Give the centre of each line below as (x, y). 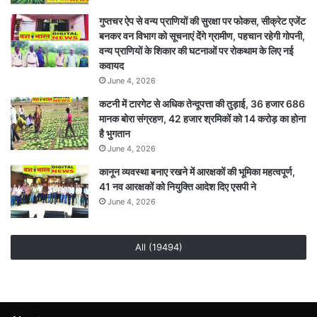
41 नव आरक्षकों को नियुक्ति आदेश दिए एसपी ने (178, 186)
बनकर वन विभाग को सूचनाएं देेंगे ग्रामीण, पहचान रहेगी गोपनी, (202, 35)
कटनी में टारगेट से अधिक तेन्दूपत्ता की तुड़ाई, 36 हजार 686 (202, 103)
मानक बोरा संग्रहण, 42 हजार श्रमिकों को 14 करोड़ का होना (202, 118)
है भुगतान (115, 133)
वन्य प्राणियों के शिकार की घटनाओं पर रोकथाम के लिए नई (196, 50)
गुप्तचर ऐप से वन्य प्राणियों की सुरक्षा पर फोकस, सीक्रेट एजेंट (202, 21)
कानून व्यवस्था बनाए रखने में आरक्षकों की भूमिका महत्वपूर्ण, (197, 171)
